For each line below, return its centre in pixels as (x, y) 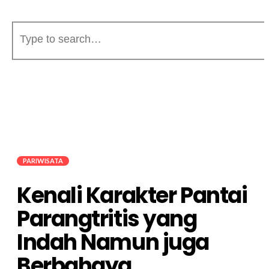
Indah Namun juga (113, 242)
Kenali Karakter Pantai (132, 195)
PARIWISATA (43, 160)
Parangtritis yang (107, 219)
